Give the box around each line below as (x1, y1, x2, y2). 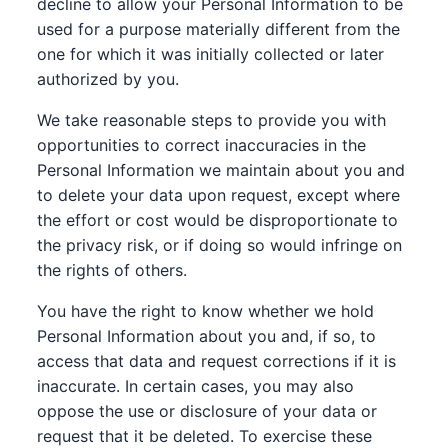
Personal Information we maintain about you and (37, 160, 406, 180)
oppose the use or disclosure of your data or (37, 401, 378, 421)
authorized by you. (37, 69, 180, 89)
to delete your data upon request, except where (37, 185, 401, 205)
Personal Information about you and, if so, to (37, 326, 377, 346)
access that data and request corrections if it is (37, 351, 397, 371)
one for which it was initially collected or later (37, 44, 385, 64)
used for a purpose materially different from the (37, 19, 401, 39)
